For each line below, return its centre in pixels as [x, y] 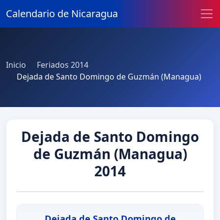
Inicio [16, 65]
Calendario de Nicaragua [62, 14]
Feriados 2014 [63, 65]
